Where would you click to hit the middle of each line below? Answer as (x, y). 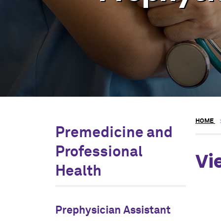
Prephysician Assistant (113, 210)
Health (78, 171)
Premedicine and (114, 133)
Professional (99, 152)
